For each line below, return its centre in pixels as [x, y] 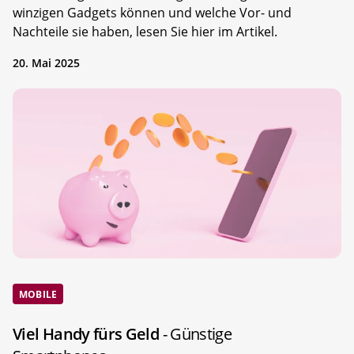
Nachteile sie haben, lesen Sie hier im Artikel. [145, 32]
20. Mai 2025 [46, 63]
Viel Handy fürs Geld [88, 333]
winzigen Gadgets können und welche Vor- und [152, 13]
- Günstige [197, 333]
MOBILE [38, 295]
